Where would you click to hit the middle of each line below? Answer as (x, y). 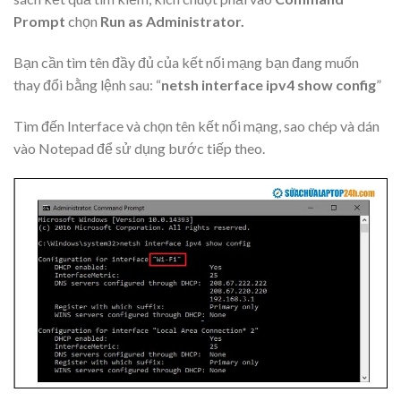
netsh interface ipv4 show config (269, 85)
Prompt (39, 21)
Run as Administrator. (172, 21)
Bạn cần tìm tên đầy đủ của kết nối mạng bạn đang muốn (186, 63)
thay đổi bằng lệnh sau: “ (87, 85)
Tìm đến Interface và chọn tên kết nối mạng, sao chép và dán (196, 126)
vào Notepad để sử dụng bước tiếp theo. (139, 149)
